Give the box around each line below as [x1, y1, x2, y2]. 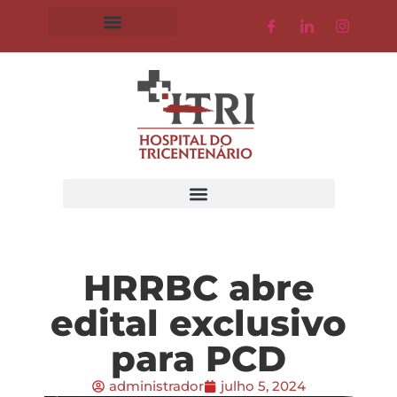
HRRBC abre [82, 266, 315, 309]
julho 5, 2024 [220, 378, 306, 394]
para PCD [111, 337, 286, 380]
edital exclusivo [51, 301, 346, 345]
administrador [108, 378, 204, 394]
